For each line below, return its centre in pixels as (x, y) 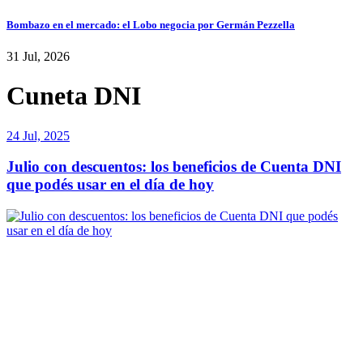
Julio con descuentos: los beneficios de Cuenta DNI (174, 167)
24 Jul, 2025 (38, 135)
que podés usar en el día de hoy (110, 185)
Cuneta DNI (74, 96)
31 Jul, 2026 (38, 56)
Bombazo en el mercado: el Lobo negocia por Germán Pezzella (151, 24)
